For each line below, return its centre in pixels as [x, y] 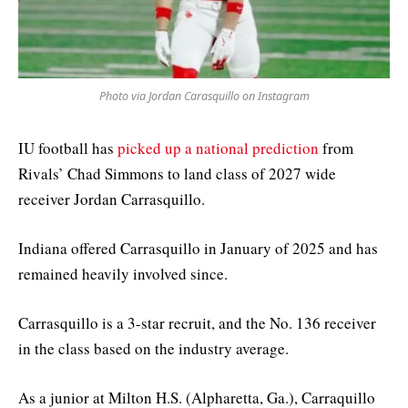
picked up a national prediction [218, 148]
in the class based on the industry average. [153, 349]
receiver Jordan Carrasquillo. [112, 199]
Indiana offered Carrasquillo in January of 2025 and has [198, 249]
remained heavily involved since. [123, 274]
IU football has [68, 148]
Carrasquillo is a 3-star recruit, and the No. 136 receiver [197, 323]
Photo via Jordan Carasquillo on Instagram [204, 96]
